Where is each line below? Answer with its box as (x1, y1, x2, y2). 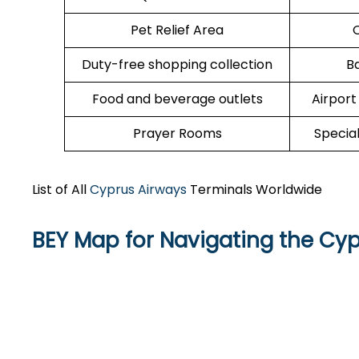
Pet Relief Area (131, 21, 224, 39)
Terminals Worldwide (187, 180, 322, 199)
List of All (32, 180, 90, 199)
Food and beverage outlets (91, 90, 263, 108)
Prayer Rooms (132, 124, 222, 143)
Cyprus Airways (90, 180, 187, 199)
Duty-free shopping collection (82, 55, 272, 74)
